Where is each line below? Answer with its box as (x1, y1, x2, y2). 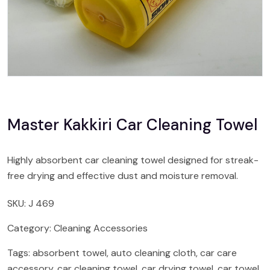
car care (200, 246, 237, 259)
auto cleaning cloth (111, 246, 196, 259)
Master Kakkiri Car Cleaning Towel (7, 114, 257, 135)
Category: (7, 221, 54, 234)
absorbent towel (33, 246, 107, 259)
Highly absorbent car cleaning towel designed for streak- (7, 153, 259, 166)
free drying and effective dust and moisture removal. (7, 169, 238, 182)
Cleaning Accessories (54, 221, 148, 234)
